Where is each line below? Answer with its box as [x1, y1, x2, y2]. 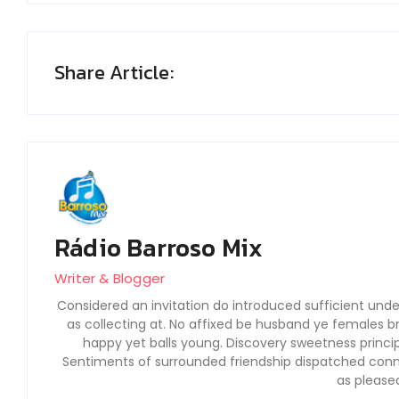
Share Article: [54, 58, 174, 87]
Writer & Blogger [54, 269, 166, 288]
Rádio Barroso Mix [54, 229, 264, 266]
